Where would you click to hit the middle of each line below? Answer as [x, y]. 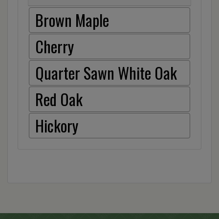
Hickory [57, 126]
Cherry [55, 46]
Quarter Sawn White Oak [106, 73]
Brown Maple [72, 20]
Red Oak [59, 99]
